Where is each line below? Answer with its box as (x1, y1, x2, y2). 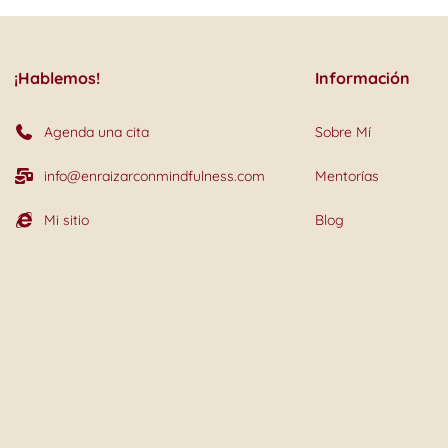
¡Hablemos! (13, 68, 100, 88)
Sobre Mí (314, 123, 371, 141)
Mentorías (314, 167, 379, 185)
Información (314, 68, 410, 88)
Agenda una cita (43, 123, 149, 141)
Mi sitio (43, 211, 89, 229)
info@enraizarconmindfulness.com (43, 167, 265, 185)
